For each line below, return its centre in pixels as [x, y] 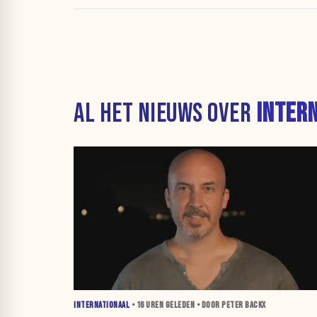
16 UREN [150, 306]
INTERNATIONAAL [102, 306]
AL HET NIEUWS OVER [165, 113]
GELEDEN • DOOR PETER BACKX [215, 306]
